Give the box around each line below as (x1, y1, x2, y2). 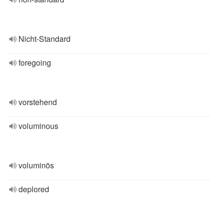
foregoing (18, 57, 51, 68)
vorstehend (18, 96, 57, 108)
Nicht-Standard (18, 33, 71, 44)
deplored (18, 183, 49, 195)
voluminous (18, 120, 58, 131)
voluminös (18, 160, 54, 171)
